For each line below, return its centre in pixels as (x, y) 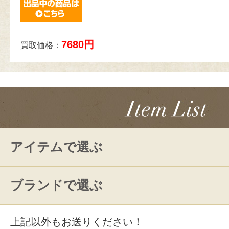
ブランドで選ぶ (56, 185)
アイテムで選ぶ (56, 146)
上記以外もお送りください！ (77, 222)
